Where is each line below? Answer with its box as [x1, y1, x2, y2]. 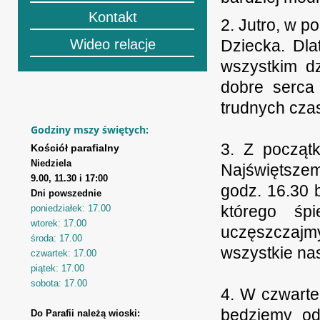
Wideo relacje [69, 36, 156, 52]
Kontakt [88, 9, 137, 25]
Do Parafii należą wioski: [31, 308, 140, 319]
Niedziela [31, 158, 71, 169]
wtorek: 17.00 [31, 218, 86, 229]
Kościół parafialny [31, 142, 119, 154]
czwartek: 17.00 [31, 248, 96, 259]
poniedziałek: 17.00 [31, 203, 111, 214]
